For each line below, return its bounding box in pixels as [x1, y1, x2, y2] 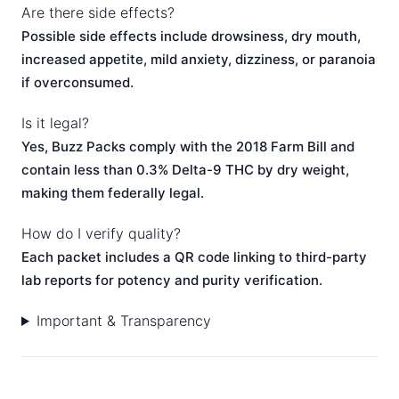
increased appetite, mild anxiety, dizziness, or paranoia [21, 51, 376, 68]
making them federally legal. [21, 184, 204, 201]
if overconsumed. [21, 74, 134, 91]
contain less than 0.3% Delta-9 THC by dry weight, [21, 161, 349, 178]
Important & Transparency [36, 312, 211, 330]
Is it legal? [21, 114, 89, 132]
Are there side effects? [21, 4, 175, 21]
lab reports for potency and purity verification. [21, 272, 322, 289]
